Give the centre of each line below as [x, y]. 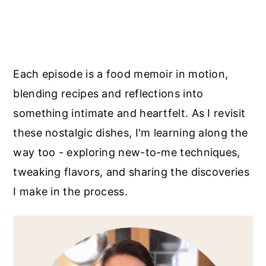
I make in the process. [70, 191]
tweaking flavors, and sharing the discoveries [131, 172]
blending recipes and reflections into [108, 93]
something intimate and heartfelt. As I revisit [129, 113]
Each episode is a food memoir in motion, [121, 74]
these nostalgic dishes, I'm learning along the [131, 132]
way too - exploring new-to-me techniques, [127, 152]
